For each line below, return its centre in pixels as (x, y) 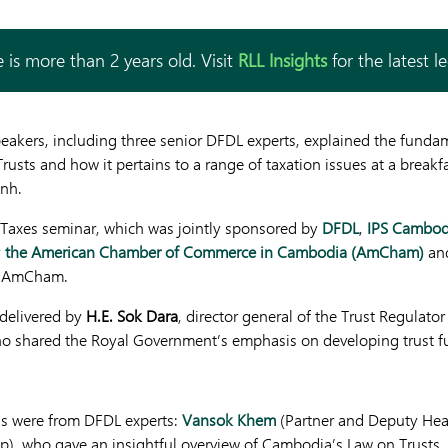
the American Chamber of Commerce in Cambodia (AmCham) (214, 251)
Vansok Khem (229, 419)
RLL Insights (282, 60)
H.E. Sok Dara (132, 315)
